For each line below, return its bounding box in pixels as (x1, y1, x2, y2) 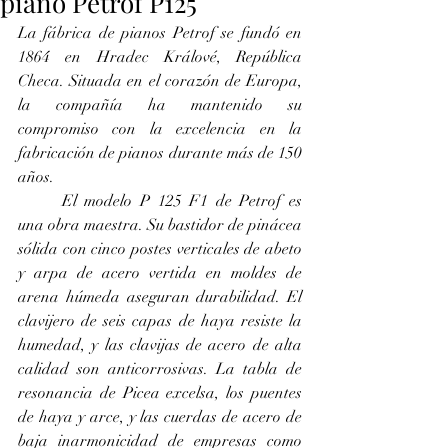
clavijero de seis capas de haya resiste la (18, 311, 302, 331)
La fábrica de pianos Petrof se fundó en (18, 23, 302, 43)
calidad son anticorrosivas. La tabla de (18, 359, 302, 379)
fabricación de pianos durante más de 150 (18, 143, 302, 163)
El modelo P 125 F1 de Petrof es (18, 191, 62, 211)
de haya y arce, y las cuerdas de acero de (18, 407, 302, 427)
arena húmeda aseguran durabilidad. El (18, 287, 302, 307)
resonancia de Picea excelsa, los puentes (18, 383, 302, 403)
